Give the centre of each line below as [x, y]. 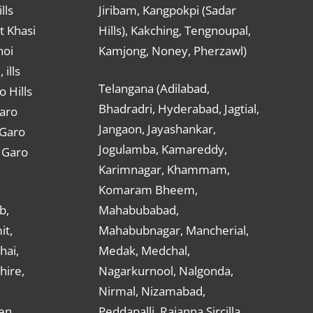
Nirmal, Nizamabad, [152, 291]
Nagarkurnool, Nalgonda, [166, 271]
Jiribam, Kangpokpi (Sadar [167, 10]
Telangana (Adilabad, [154, 89]
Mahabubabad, [139, 210]
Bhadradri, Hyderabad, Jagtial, [179, 109]
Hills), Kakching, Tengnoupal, [175, 30]
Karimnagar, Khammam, [164, 170]
